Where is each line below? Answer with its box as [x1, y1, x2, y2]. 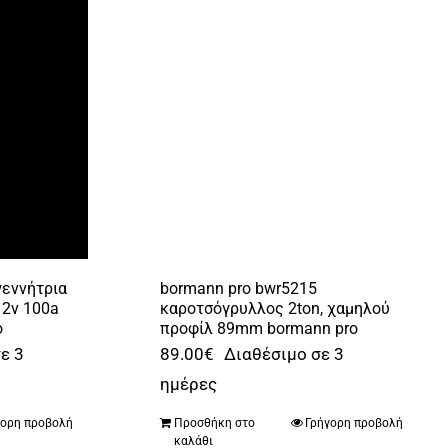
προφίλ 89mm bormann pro [159, 318, 358, 338]
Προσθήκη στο [173, 415, 255, 430]
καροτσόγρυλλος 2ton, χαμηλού [159, 298, 390, 318]
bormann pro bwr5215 [159, 278, 317, 298]
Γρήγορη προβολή [305, 415, 403, 430]
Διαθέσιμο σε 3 [223, 343, 344, 364]
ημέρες [159, 373, 217, 394]
